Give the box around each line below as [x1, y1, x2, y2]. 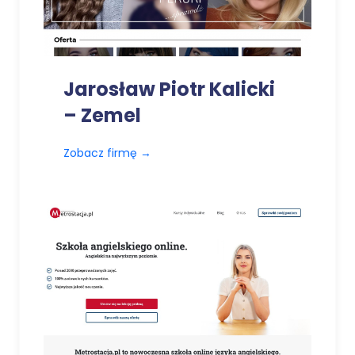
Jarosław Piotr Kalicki [63, 76, 275, 103]
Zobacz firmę [63, 145, 140, 162]
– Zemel [63, 102, 141, 129]
